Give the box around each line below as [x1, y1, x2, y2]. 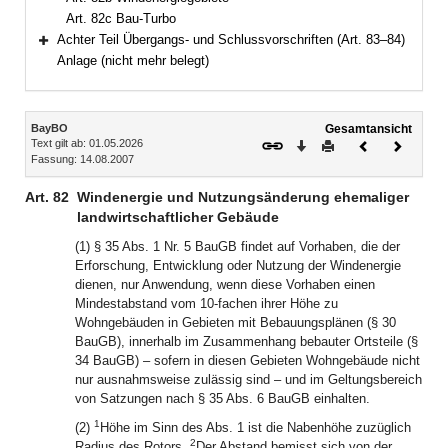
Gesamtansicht [325, 122, 412, 135]
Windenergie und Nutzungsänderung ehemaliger [77, 189, 409, 205]
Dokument [368, 153, 425, 166]
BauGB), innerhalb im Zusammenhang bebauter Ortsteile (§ [75, 334, 418, 349]
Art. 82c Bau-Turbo [66, 11, 176, 26]
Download [305, 137, 362, 150]
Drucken [333, 137, 379, 150]
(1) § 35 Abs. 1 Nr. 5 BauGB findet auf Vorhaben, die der [75, 239, 400, 254]
